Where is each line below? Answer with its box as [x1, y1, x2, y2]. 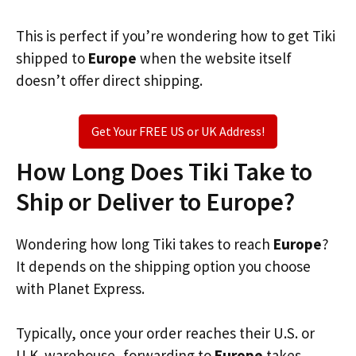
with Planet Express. [16, 278, 145, 298]
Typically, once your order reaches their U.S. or [16, 323, 315, 342]
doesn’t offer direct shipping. [16, 71, 203, 90]
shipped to [16, 48, 88, 68]
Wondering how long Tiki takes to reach [16, 234, 273, 253]
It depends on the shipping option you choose [16, 256, 311, 276]
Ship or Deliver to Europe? [16, 185, 295, 218]
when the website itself [137, 48, 292, 68]
